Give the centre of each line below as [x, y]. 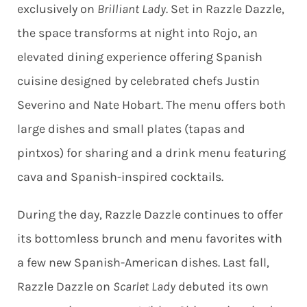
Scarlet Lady [145, 287]
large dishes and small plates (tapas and [131, 129]
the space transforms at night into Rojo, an [137, 33]
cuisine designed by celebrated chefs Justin [138, 81]
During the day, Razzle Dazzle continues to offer [150, 215]
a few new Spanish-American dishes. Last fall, [143, 263]
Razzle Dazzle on [65, 287]
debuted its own [223, 287]
